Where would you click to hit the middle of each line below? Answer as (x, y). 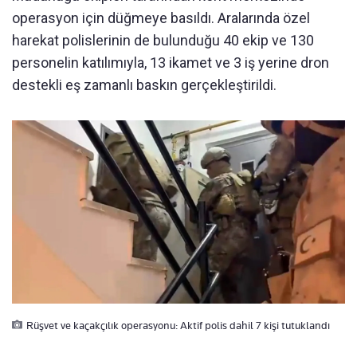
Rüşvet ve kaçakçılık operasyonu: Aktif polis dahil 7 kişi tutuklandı (178, 325)
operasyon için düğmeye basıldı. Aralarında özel (161, 18)
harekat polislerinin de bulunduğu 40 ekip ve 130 (163, 40)
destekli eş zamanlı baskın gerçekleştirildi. (144, 84)
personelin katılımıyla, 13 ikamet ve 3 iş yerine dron (171, 62)
